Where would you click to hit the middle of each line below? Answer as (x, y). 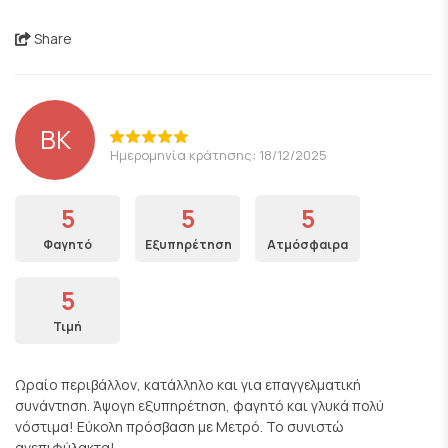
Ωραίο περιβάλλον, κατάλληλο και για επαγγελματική (188, 384)
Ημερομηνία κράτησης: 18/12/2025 (218, 154)
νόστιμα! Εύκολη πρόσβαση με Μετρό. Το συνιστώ (179, 426)
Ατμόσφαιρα (307, 244)
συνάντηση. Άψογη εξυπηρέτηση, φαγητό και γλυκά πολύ (199, 405)
